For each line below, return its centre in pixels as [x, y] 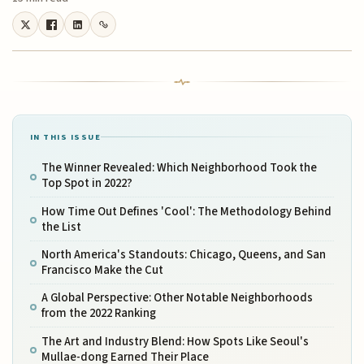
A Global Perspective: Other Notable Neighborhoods [177, 298]
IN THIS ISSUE [65, 137]
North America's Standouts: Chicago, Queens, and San [183, 254]
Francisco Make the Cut [102, 270]
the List [61, 227]
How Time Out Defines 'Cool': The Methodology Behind [186, 211]
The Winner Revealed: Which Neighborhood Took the [179, 168]
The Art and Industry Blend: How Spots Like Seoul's [175, 341]
